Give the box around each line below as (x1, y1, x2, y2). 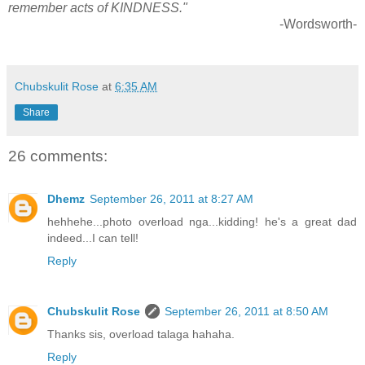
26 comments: (8, 147, 108, 165)
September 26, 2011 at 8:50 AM (165, 304, 328, 318)
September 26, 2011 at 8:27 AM (90, 191, 253, 205)
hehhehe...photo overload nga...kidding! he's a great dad (47, 214, 357, 228)
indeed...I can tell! (47, 231, 139, 244)
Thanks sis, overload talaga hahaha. (47, 327, 235, 341)
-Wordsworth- (279, 17, 357, 32)
